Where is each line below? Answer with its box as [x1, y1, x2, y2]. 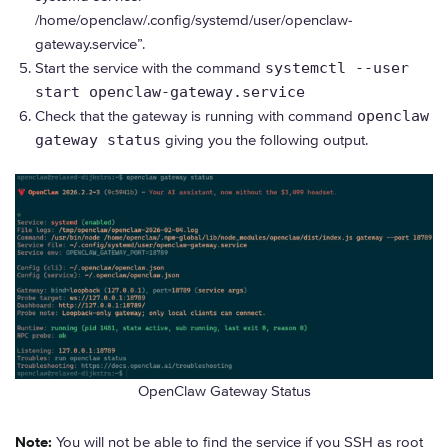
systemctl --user [265, 58, 409, 77]
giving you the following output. [161, 130, 368, 149]
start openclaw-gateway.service [35, 82, 305, 101]
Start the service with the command [35, 58, 265, 77]
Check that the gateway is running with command [35, 106, 357, 125]
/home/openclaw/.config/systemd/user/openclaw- [35, 10, 353, 29]
